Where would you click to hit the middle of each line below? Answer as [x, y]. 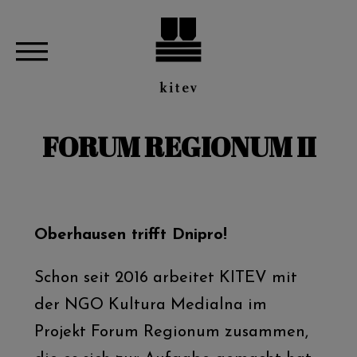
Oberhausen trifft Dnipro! [130, 235]
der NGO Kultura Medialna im [150, 305]
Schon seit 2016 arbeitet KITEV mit [165, 278]
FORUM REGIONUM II [178, 147]
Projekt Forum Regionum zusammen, [171, 332]
